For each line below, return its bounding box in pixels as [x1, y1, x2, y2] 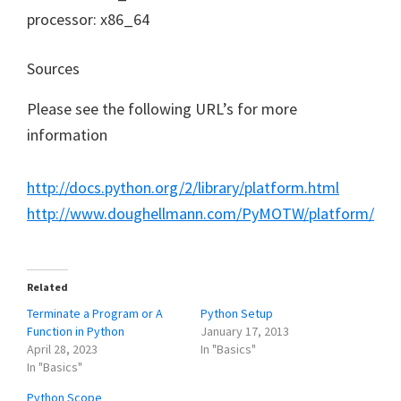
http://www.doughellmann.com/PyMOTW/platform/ [27, 202, 374, 224]
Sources [27, 57, 80, 79]
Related [27, 279, 68, 294]
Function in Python [27, 322, 124, 339]
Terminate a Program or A [27, 304, 163, 321]
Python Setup [200, 304, 273, 321]
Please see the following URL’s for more [27, 98, 297, 119]
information [27, 124, 107, 145]
